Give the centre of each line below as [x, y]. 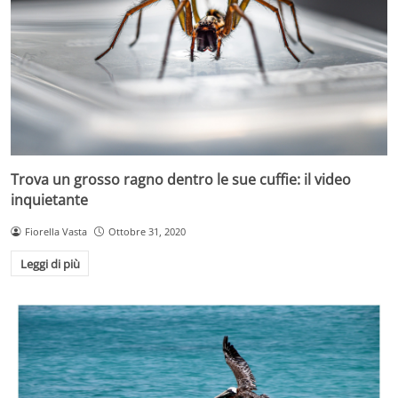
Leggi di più [50, 263]
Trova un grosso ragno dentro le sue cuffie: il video [181, 179]
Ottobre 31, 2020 [147, 231]
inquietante [49, 199]
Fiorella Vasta [56, 231]
